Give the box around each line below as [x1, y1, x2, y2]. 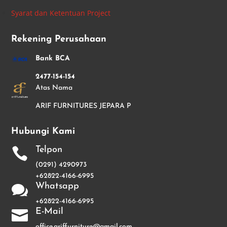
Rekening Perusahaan [11, 34, 107, 44]
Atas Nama [35, 84, 72, 92]
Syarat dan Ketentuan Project [11, 8, 111, 18]
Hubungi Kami [11, 126, 75, 136]
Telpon [35, 144, 62, 155]
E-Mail [35, 206, 63, 216]
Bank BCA [35, 54, 70, 62]
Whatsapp [35, 181, 79, 191]
